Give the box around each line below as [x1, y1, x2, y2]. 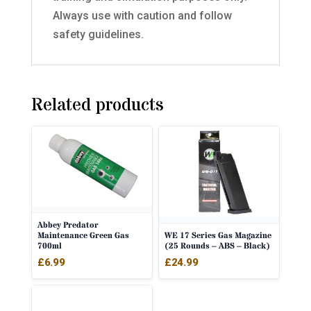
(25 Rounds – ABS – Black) [165, 239, 270, 252]
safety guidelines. [52, 28, 144, 41]
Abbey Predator [37, 219, 99, 232]
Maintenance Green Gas [37, 230, 129, 242]
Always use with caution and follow [52, 9, 232, 22]
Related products [31, 93, 164, 118]
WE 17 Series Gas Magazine [165, 229, 271, 242]
